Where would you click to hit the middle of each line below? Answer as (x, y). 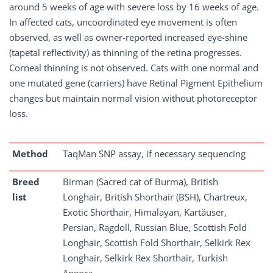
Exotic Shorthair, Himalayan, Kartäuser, (145, 212)
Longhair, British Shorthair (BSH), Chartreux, (155, 197)
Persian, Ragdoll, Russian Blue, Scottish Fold (155, 227)
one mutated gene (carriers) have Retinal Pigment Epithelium (136, 83)
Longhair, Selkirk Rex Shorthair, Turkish (145, 258)
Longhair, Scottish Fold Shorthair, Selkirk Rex (157, 243)
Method (30, 154)
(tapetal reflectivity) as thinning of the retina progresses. (126, 52)
